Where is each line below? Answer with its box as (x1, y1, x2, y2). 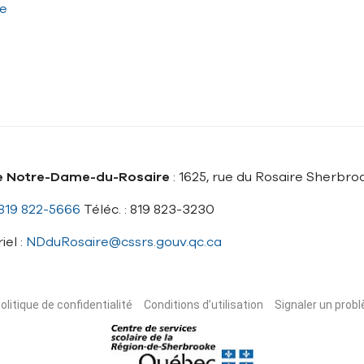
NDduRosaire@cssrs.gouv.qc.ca (26, 233, 222, 251)
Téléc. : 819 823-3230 (80, 201, 214, 219)
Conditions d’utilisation (144, 298, 263, 312)
